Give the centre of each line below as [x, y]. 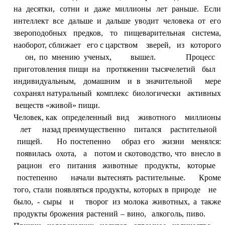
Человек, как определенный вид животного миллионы [117, 117]
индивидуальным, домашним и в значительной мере [117, 81]
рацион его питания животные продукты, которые [117, 165]
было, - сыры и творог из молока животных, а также [117, 201]
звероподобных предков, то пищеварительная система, [117, 33]
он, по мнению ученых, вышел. [86, 57]
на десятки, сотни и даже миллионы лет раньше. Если [117, 9]
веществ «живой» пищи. [57, 105]
